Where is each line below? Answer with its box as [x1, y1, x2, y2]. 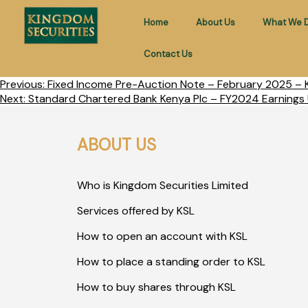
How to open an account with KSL [77, 229, 247, 243]
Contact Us [143, 48, 192, 60]
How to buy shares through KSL [77, 280, 236, 294]
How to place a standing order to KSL [77, 254, 265, 269]
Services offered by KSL [77, 203, 195, 218]
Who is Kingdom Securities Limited [77, 178, 248, 192]
